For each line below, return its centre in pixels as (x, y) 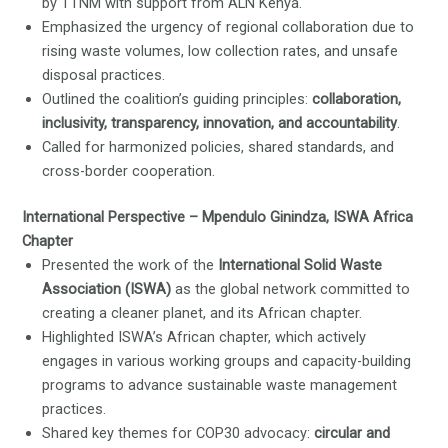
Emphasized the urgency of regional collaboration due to (228, 27)
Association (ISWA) (109, 289)
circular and (352, 433)
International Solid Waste (300, 265)
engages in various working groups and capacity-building (227, 361)
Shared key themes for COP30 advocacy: (178, 433)
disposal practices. (104, 75)
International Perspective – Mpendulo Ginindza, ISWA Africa (218, 217)
